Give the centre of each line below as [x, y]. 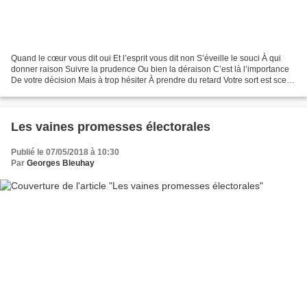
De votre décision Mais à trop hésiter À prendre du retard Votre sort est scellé [153, 81]
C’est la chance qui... [50, 91]
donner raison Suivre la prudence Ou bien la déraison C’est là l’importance [150, 70]
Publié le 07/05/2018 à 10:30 [65, 152]
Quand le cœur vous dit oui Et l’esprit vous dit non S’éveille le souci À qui [146, 59]
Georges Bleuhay [61, 163]
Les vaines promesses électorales [111, 127]
